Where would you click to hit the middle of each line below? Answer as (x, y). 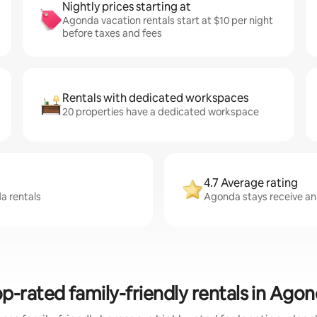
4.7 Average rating (251, 183)
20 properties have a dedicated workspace (161, 112)
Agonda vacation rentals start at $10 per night (168, 21)
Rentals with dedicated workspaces (155, 98)
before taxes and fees (112, 33)
